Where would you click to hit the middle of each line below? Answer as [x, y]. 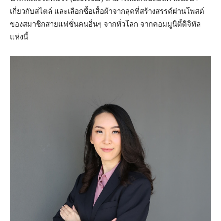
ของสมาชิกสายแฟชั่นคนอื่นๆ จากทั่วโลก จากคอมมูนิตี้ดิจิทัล [105, 23]
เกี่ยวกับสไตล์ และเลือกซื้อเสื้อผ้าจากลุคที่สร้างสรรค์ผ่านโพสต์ [107, 10]
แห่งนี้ [19, 36]
